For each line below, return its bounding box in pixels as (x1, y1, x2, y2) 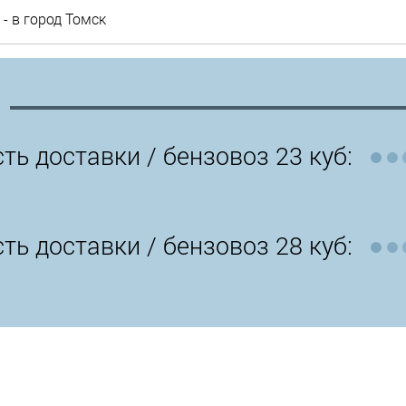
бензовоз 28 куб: (162, 228, 353, 261)
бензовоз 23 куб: (162, 139, 353, 171)
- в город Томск (3, 9, 106, 28)
